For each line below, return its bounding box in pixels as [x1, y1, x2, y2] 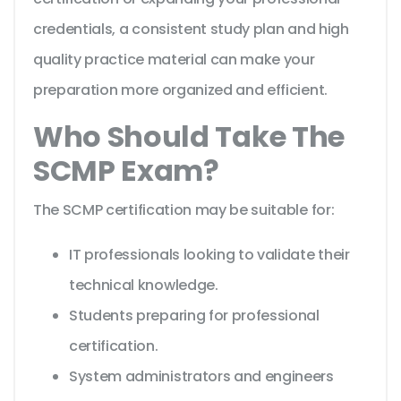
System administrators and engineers [69, 366, 334, 388]
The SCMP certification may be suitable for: [33, 200, 335, 221]
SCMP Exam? [33, 150, 219, 192]
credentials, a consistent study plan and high [33, 19, 349, 40]
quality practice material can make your [33, 49, 315, 71]
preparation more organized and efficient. [33, 80, 328, 101]
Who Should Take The [33, 116, 345, 158]
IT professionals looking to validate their [69, 244, 350, 266]
